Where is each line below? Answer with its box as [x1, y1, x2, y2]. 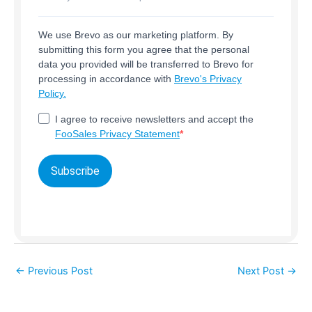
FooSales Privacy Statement [55, 128, 180, 140]
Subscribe [51, 164, 100, 178]
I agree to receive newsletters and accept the [55, 114, 253, 125]
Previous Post [25, 264, 93, 277]
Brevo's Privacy [174, 73, 242, 85]
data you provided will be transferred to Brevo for [38, 58, 253, 70]
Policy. [38, 88, 66, 100]
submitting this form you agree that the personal [38, 44, 249, 56]
